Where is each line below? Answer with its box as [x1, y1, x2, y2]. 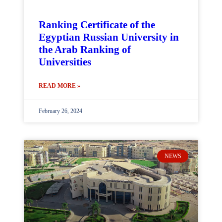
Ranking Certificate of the [39, 19, 155, 31]
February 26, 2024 [39, 108, 82, 114]
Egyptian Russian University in [39, 31, 179, 43]
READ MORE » [39, 82, 80, 89]
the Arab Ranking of [39, 44, 131, 55]
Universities [39, 56, 91, 68]
